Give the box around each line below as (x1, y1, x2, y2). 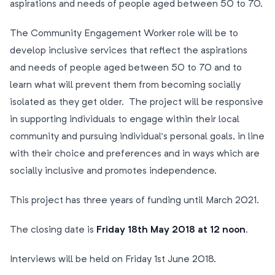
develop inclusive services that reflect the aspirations (10, 46, 247, 56)
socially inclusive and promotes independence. (10, 166, 217, 176)
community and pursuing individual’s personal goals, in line (10, 132, 265, 142)
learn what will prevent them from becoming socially (10, 80, 241, 90)
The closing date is (10, 225, 96, 235)
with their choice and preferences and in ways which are (10, 149, 260, 159)
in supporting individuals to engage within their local (10, 115, 239, 125)
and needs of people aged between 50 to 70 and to (10, 63, 242, 73)
